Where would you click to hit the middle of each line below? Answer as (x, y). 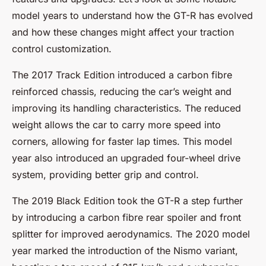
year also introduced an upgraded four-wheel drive (126, 158)
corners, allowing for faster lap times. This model (122, 141)
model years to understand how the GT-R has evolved (132, 15)
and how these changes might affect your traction (123, 32)
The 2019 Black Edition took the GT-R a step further (127, 201)
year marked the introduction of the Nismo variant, (125, 251)
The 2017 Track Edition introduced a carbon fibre (122, 75)
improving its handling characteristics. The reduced (126, 108)
